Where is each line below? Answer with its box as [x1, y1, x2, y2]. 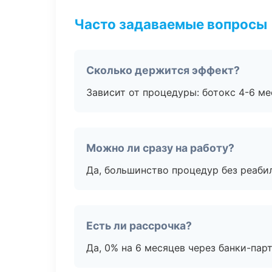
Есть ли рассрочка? [86, 219, 192, 232]
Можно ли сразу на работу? [86, 141, 234, 154]
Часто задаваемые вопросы [74, 16, 267, 32]
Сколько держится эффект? [86, 64, 240, 76]
